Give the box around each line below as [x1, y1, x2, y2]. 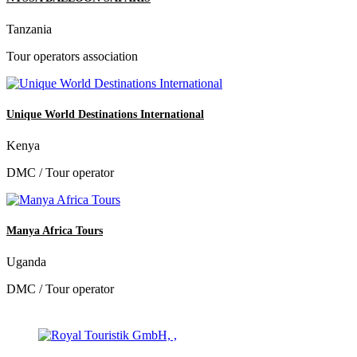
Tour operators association [6, 49, 138, 63]
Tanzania [6, 22, 52, 36]
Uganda [6, 255, 46, 269]
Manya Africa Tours [6, 225, 103, 237]
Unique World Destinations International [6, 108, 204, 120]
